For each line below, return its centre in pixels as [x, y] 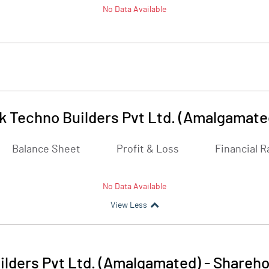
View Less [128, 205]
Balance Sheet [46, 150]
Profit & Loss [148, 150]
